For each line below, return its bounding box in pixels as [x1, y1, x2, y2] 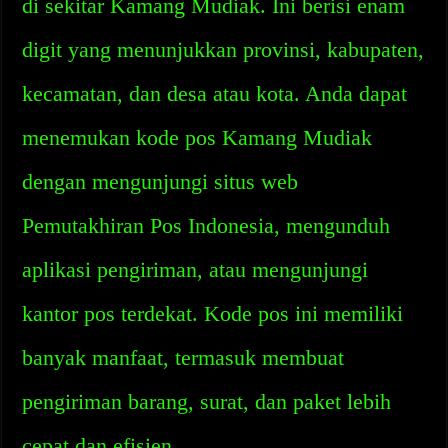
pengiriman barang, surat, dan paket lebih [22, 389, 392, 414]
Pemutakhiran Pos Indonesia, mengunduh [22, 213, 391, 238]
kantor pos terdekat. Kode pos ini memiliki [22, 301, 404, 326]
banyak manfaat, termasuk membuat [22, 345, 345, 370]
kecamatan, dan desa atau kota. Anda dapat [22, 81, 408, 106]
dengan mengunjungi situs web [22, 169, 299, 194]
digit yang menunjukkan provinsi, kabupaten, [22, 37, 425, 62]
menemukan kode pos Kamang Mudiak [22, 125, 373, 150]
